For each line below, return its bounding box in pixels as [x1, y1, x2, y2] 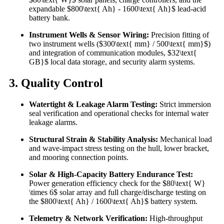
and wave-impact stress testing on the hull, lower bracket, [29, 143, 209, 152]
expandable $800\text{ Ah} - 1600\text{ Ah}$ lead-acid [29, 4, 206, 13]
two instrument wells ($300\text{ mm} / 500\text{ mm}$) [29, 39, 210, 48]
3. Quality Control [9, 76, 103, 90]
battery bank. [29, 13, 70, 22]
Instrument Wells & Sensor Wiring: [29, 30, 149, 39]
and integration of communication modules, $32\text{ [29, 48, 197, 57]
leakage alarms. [29, 117, 77, 126]
